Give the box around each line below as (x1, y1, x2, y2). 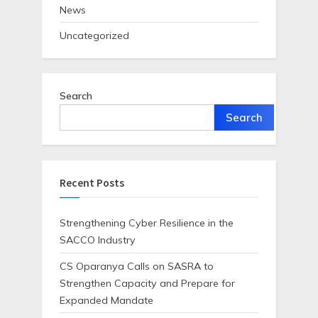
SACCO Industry (60, 234, 136, 247)
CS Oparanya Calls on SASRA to (60, 259, 214, 273)
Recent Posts (60, 175, 124, 190)
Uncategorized (60, 29, 129, 43)
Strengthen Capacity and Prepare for (60, 276, 235, 290)
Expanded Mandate (60, 293, 153, 307)
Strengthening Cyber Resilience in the (60, 216, 234, 230)
